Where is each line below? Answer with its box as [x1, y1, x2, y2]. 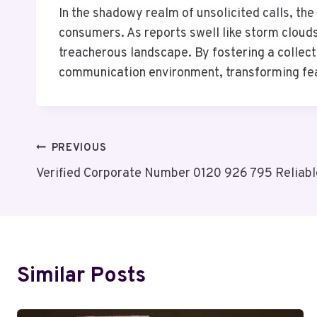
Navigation [35, 171, 141, 198]
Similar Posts [17, 263, 146, 289]
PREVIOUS [51, 141, 107, 155]
